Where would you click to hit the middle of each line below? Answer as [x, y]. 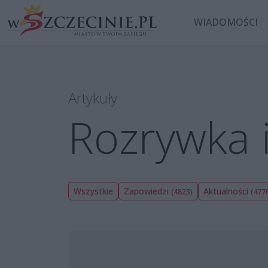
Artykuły [93, 98]
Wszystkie [93, 191]
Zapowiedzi [147, 191]
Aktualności [227, 191]
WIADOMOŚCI [226, 22]
